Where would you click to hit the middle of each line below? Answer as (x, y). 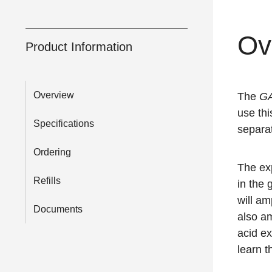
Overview (54, 95)
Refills (47, 181)
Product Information (79, 47)
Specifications (64, 124)
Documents (58, 209)
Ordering (52, 152)
